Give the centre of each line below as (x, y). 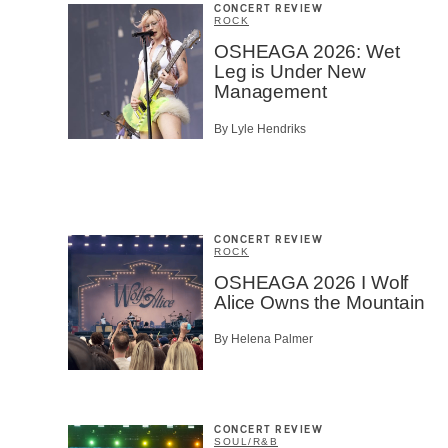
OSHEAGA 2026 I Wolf (311, 282)
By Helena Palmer (263, 339)
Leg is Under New (290, 72)
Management (270, 92)
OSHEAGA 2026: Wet (307, 52)
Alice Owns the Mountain (319, 302)
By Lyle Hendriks (260, 128)
